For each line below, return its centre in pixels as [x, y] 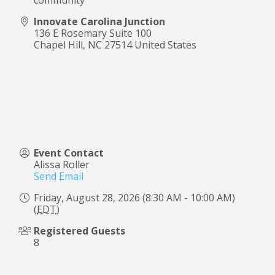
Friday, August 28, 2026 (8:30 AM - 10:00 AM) [134, 197]
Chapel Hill [58, 45]
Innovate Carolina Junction [99, 21]
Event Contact [69, 153]
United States [165, 45]
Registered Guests [79, 230]
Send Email [59, 176]
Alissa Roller [62, 164]
